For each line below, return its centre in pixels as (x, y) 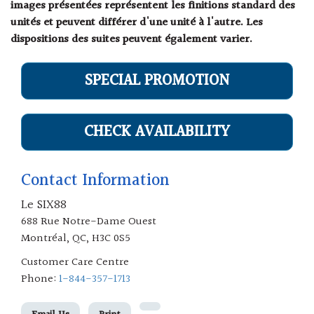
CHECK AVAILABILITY (157, 132)
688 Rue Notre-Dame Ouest (89, 222)
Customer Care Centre (75, 263)
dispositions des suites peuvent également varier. (131, 40)
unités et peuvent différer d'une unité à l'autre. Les (137, 23)
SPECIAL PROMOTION (157, 81)
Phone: (40, 280)
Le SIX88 (44, 205)
